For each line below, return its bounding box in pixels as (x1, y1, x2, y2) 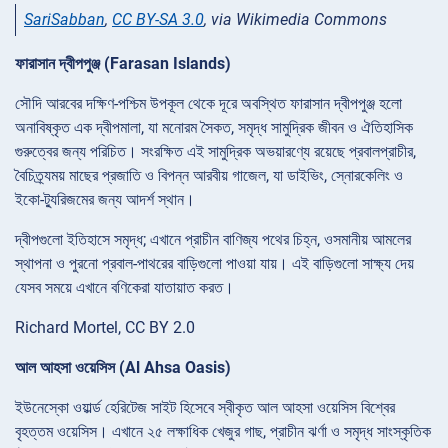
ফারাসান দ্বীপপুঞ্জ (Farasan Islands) (15, 54, 231, 74)
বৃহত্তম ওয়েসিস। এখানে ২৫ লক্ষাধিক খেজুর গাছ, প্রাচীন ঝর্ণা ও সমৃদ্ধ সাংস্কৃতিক (15, 422, 431, 442)
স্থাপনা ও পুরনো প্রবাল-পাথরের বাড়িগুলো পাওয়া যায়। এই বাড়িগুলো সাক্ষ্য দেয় (15, 254, 414, 274)
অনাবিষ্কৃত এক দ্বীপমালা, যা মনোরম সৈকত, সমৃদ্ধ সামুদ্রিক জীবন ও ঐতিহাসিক (15, 118, 413, 138)
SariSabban (24, 10, 105, 30)
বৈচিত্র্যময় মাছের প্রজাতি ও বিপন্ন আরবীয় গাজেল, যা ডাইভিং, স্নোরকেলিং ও (15, 166, 403, 186)
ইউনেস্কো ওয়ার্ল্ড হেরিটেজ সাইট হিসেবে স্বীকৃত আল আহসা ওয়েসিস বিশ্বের (15, 398, 395, 418)
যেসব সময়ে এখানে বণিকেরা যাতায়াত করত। (15, 278, 234, 298)
